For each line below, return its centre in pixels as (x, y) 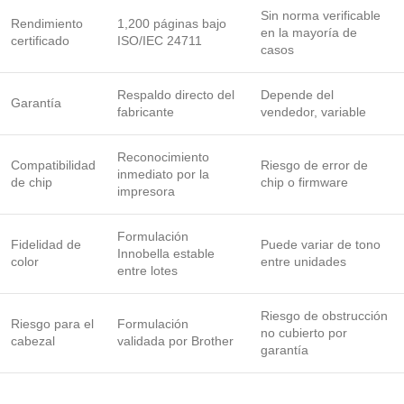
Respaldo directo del (176, 94)
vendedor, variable (313, 111)
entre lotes (147, 270)
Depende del (297, 94)
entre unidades (303, 261)
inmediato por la (163, 174)
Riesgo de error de (314, 165)
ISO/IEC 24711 (160, 40)
